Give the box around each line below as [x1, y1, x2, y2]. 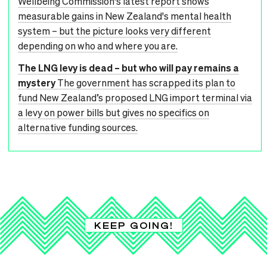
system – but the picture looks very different [18, 24, 211, 37]
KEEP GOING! [94, 219, 173, 231]
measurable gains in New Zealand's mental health [18, 9, 231, 22]
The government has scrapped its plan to [57, 76, 235, 89]
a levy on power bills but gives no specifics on [18, 105, 209, 119]
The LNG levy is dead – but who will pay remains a [18, 61, 239, 74]
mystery [18, 76, 55, 89]
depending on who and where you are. [18, 39, 178, 52]
